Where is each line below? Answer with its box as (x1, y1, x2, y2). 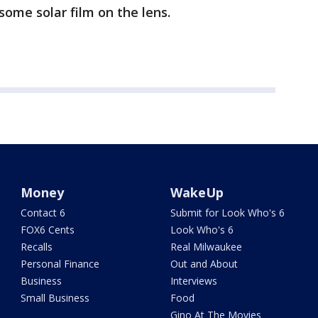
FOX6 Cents (21, 223, 75, 236)
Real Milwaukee (170, 240, 242, 253)
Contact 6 (21, 206, 66, 219)
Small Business (21, 291, 90, 305)
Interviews (170, 274, 217, 287)
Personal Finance (21, 257, 100, 270)
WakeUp (170, 184, 224, 201)
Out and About (170, 257, 238, 270)
